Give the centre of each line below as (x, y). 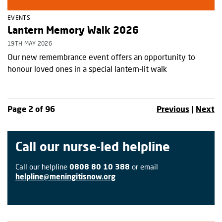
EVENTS (19, 17)
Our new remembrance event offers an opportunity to (101, 56)
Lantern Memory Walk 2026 (73, 29)
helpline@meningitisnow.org (65, 176)
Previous (173, 109)
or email (145, 166)
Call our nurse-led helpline (93, 146)
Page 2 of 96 (31, 109)
